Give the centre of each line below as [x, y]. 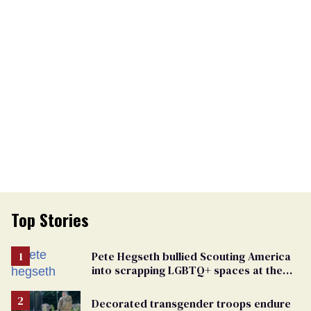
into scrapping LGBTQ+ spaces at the [187, 270]
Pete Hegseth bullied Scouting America [191, 256]
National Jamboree [140, 284]
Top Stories [50, 219]
